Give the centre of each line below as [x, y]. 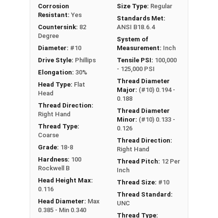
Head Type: [56, 84]
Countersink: [59, 27]
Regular [161, 6]
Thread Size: [137, 182]
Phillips [85, 60]
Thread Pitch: [139, 161]
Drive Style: [56, 60]
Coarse [48, 135]
